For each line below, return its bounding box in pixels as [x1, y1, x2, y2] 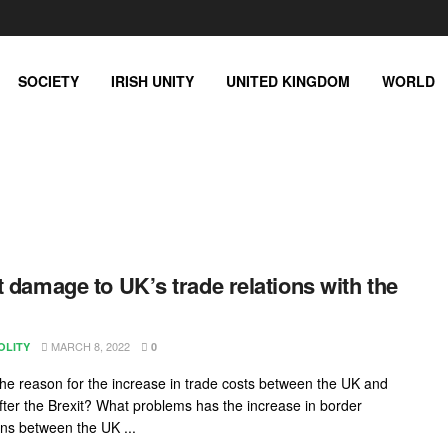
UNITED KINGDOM [226, 71, 350, 91]
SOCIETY [18, 71, 79, 91]
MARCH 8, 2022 [48, 338, 130, 354]
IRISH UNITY [111, 71, 194, 91]
